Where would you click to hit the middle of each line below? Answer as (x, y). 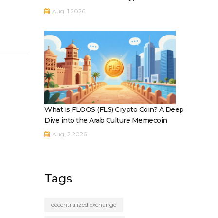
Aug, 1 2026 (68, 11)
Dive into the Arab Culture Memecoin (106, 120)
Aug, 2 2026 (69, 134)
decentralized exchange (84, 205)
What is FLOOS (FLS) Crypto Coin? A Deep (114, 110)
